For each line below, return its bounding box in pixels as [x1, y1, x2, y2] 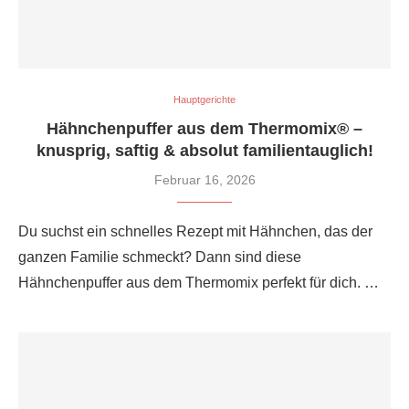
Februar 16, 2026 [153, 172, 256, 187]
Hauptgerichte [173, 93, 236, 105]
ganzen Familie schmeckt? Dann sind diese [18, 248, 301, 265]
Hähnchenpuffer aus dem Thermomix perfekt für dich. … [18, 274, 379, 290]
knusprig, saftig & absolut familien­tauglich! [36, 141, 373, 160]
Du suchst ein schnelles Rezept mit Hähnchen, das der [18, 223, 372, 239]
